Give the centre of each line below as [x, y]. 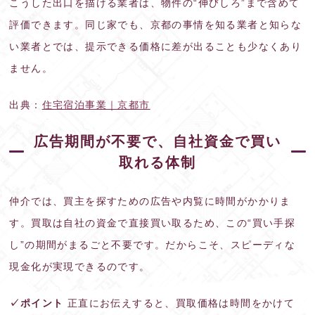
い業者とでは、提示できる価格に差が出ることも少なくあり [156, 46]
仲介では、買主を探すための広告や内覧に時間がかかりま [150, 201]
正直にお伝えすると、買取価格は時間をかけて [179, 303]
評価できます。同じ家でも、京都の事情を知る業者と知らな [156, 24]
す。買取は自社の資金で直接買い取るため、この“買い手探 [153, 223]
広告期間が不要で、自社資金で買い [157, 141]
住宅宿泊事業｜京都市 [96, 104]
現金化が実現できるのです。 [80, 266]
